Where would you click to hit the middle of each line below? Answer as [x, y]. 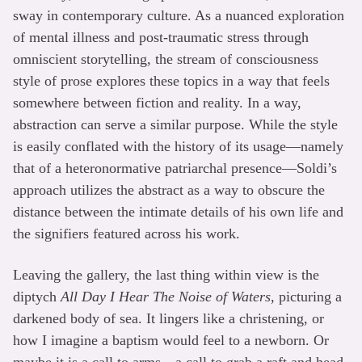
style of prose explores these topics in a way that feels [171, 80]
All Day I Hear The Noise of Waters [166, 296]
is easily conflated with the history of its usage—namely [178, 146]
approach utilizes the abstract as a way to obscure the [169, 189]
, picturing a [306, 296]
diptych [37, 296]
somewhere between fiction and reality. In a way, [157, 102]
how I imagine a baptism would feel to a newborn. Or [171, 340]
